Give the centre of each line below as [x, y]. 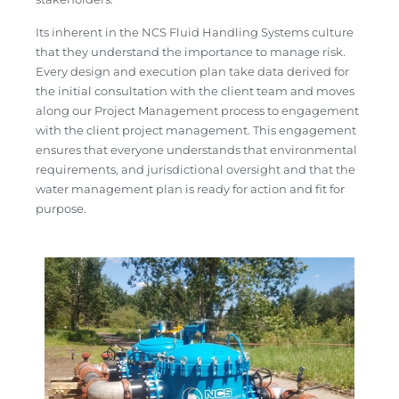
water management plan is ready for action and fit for [190, 188]
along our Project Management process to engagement [197, 110]
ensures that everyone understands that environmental [196, 149]
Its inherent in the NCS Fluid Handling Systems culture [195, 32]
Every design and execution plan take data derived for [192, 71]
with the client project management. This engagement [196, 130]
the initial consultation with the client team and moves [195, 90]
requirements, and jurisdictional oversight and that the [195, 169]
